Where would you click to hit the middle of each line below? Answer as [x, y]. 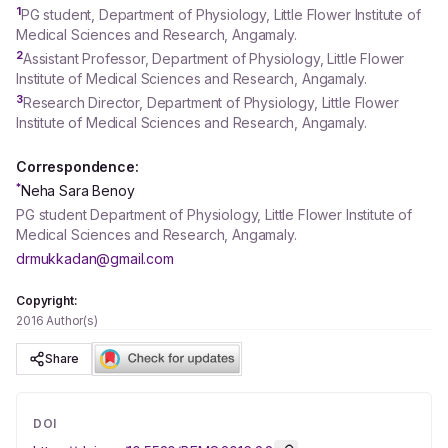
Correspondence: [77, 166]
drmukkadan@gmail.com [95, 258]
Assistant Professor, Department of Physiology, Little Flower [213, 58]
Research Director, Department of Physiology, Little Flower [210, 102]
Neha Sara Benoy [77, 190]
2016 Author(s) [57, 320]
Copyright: [47, 300]
